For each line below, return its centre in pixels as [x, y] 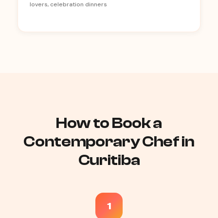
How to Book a [109, 123]
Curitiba [109, 160]
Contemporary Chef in [109, 142]
